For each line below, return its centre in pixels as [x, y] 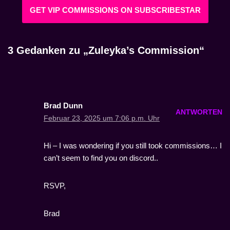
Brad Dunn [63, 106]
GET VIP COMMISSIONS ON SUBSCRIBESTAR [115, 10]
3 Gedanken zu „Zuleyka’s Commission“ [106, 51]
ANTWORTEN [199, 112]
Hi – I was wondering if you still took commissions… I [133, 146]
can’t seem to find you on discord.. [101, 158]
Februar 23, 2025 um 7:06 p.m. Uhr [102, 119]
